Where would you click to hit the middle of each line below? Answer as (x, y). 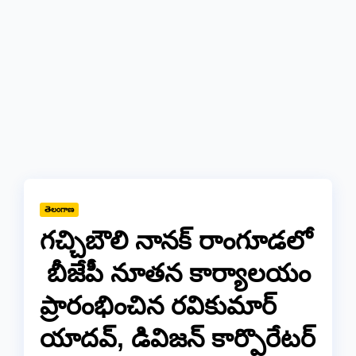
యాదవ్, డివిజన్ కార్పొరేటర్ (178, 338)
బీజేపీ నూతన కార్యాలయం (175, 273)
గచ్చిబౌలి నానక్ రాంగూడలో (176, 240)
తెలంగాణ (59, 209)
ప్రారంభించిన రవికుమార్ (158, 306)
